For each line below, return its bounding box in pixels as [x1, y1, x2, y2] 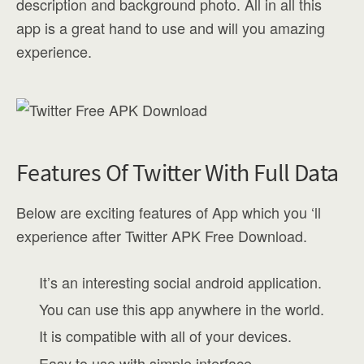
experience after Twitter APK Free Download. [16, 225, 307, 246]
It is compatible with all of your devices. [39, 325, 292, 347]
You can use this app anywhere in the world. [39, 298, 325, 320]
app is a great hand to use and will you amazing [16, 17, 325, 38]
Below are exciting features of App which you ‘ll [16, 201, 321, 223]
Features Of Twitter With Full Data [16, 157, 339, 188]
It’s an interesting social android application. [39, 271, 323, 292]
